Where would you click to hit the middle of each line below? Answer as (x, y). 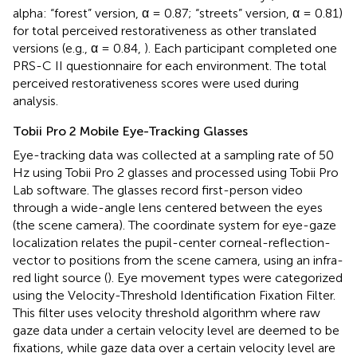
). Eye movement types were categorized (225, 277)
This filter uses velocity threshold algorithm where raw (167, 312)
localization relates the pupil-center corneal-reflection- (172, 242)
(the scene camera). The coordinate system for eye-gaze (175, 225)
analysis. (35, 100)
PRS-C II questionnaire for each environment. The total (170, 65)
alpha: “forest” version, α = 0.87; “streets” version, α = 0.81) (178, 13)
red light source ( (60, 277)
